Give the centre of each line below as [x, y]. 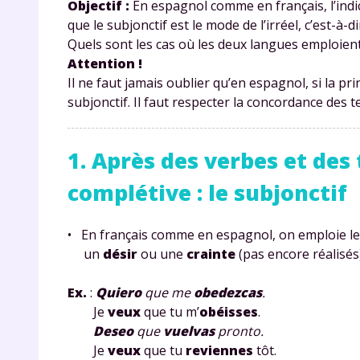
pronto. [239, 331]
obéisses [229, 311]
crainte [211, 254]
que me [168, 292]
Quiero [119, 292]
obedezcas [228, 292]
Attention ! [105, 63]
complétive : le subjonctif [207, 192]
